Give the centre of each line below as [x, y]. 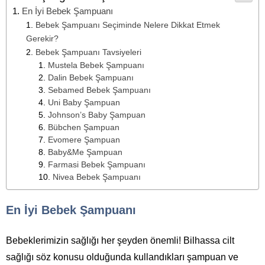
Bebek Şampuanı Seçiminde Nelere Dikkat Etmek [127, 25]
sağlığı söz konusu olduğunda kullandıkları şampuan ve [122, 257]
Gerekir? [42, 38]
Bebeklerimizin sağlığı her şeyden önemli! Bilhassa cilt [120, 240]
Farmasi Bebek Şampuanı [97, 165]
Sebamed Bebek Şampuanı [100, 90]
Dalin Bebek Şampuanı [91, 78]
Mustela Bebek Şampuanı [96, 65]
